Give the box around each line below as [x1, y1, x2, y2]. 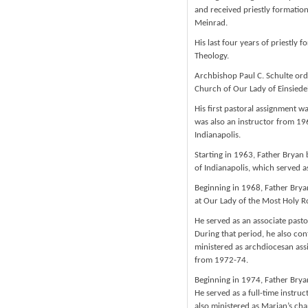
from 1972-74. [195, 256, 248, 265]
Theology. [195, 52, 229, 60]
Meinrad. [195, 19, 228, 27]
